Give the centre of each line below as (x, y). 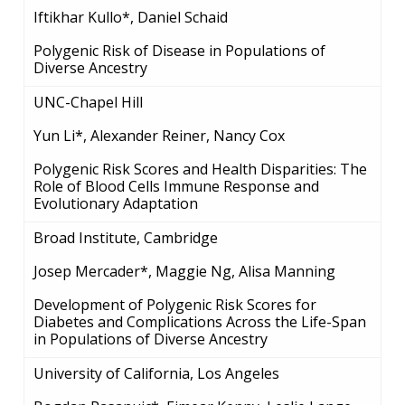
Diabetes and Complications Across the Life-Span (200, 321)
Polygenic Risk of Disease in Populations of (179, 50)
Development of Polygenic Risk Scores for (175, 304)
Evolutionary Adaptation (116, 203)
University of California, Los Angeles (156, 373)
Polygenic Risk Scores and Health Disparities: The (200, 169)
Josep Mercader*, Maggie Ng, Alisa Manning (184, 271)
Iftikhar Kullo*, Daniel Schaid (131, 17)
